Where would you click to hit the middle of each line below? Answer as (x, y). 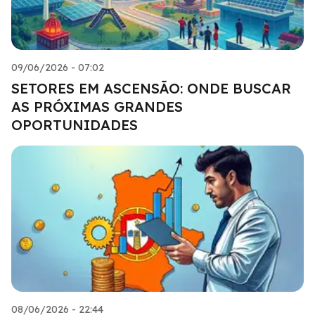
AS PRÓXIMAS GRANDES (97, 106)
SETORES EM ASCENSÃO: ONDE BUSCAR (151, 88)
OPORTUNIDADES (75, 124)
